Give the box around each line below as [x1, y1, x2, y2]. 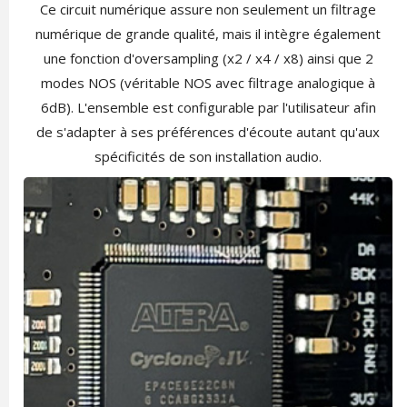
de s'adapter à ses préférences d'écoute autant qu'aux [36, 122, 380, 141]
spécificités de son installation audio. [94, 146, 322, 165]
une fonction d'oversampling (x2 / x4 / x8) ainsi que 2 [43, 48, 373, 67]
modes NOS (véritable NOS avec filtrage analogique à [41, 73, 375, 92]
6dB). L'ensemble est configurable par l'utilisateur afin [40, 97, 376, 116]
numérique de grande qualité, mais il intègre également [35, 24, 381, 43]
